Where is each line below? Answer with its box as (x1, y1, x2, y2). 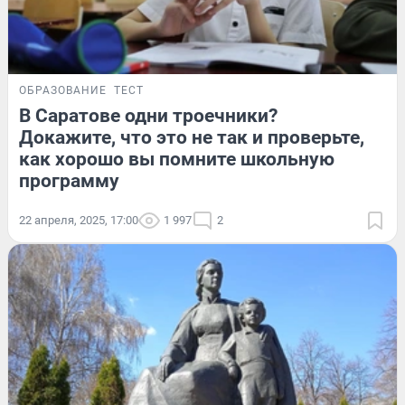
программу (19, 170, 119, 193)
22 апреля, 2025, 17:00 (19, 213, 138, 228)
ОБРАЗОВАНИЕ (19, 84, 107, 98)
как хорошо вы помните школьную (19, 148, 334, 171)
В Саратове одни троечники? (19, 105, 278, 127)
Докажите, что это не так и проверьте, (19, 127, 364, 149)
